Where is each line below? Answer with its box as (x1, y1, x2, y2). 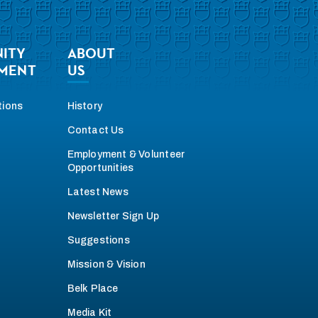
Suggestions (67, 234, 130, 246)
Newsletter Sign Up (67, 210, 160, 221)
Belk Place (67, 283, 119, 294)
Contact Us (67, 124, 124, 136)
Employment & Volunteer (67, 148, 185, 160)
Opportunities (67, 162, 134, 173)
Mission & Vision (67, 258, 146, 270)
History (67, 100, 102, 111)
